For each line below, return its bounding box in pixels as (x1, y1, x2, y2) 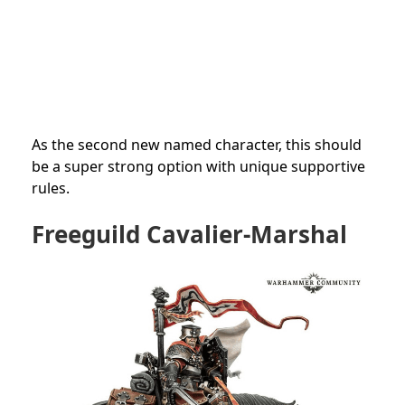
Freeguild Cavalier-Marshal (32, 218, 347, 251)
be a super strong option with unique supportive (32, 156, 365, 177)
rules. (32, 178, 70, 199)
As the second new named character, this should (32, 135, 362, 155)
